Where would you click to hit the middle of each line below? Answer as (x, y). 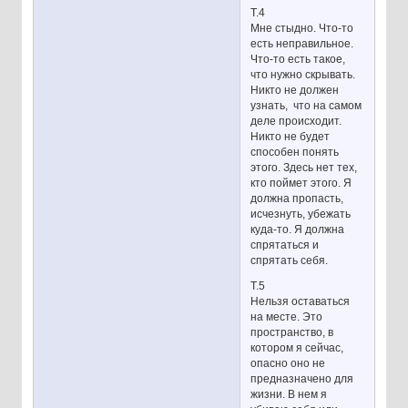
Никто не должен (295, 90)
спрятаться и (285, 245)
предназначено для (302, 379)
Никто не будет (291, 136)
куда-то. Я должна (298, 229)
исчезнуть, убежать (301, 214)
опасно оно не (288, 364)
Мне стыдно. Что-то (302, 28)
